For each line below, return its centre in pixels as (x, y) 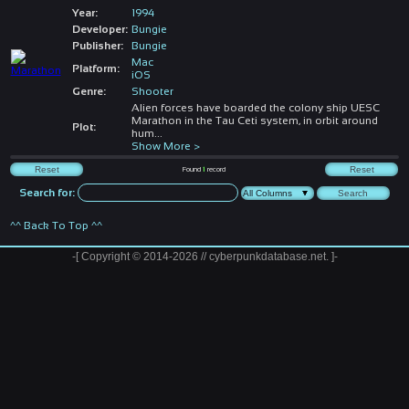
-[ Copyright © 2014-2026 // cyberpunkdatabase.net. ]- (204, 256)
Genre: (89, 91)
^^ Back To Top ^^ (57, 225)
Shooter (152, 91)
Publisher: (97, 45)
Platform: (95, 68)
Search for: (47, 192)
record (216, 169)
